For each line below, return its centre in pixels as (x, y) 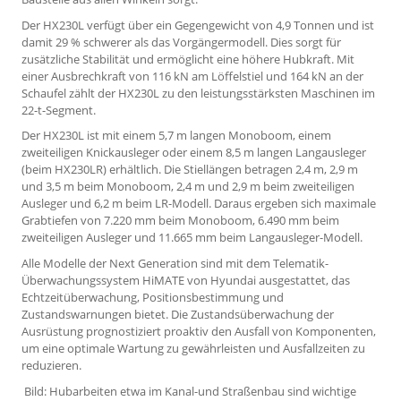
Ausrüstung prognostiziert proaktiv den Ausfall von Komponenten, (199, 332)
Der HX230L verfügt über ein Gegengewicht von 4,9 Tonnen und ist (198, 25)
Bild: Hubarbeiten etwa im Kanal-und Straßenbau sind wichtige (189, 391)
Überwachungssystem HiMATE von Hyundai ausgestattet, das (186, 281)
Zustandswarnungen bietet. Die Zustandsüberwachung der (178, 315)
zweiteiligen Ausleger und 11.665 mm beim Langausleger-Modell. (192, 238)
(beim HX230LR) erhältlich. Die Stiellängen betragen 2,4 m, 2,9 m (190, 170)
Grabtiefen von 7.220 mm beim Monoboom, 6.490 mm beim (180, 221)
